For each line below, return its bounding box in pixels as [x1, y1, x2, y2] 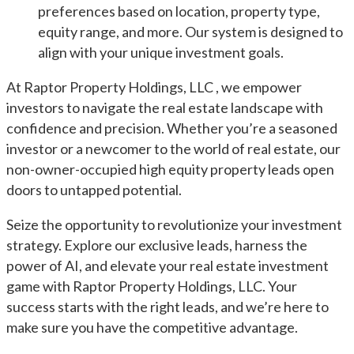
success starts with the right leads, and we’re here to [6, 298, 329, 315]
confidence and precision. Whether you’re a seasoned [6, 119, 337, 137]
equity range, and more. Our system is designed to [38, 23, 343, 40]
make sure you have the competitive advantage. [6, 318, 298, 336]
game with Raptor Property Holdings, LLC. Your [6, 277, 297, 295]
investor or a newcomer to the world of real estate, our [6, 140, 341, 157]
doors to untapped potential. [6, 181, 182, 198]
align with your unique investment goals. [38, 43, 284, 61]
